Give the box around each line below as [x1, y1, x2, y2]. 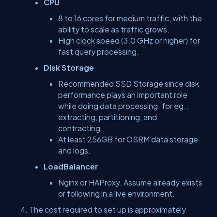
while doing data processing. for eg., [58, 101, 188, 110]
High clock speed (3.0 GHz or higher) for [58, 36, 200, 45]
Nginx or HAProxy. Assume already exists [58, 178, 202, 187]
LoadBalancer [44, 162, 98, 171]
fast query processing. [58, 47, 139, 56]
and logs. [58, 146, 91, 155]
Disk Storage [44, 63, 94, 72]
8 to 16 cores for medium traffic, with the [58, 14, 202, 23]
